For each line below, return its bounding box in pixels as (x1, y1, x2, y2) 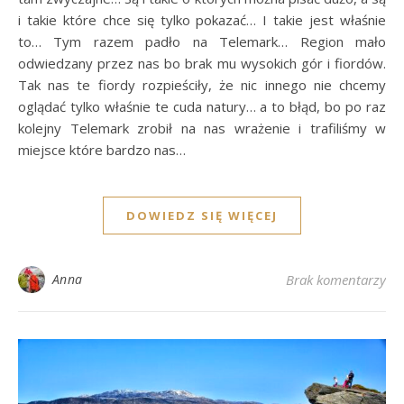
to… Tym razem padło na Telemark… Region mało (18, 32, 386, 51)
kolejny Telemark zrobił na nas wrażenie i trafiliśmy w (18, 119, 386, 138)
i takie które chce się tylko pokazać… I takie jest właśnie (18, 11, 386, 30)
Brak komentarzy (286, 271, 386, 289)
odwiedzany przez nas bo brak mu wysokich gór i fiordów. (18, 54, 386, 73)
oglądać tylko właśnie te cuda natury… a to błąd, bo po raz (18, 97, 386, 116)
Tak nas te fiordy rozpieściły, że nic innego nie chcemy (18, 76, 386, 95)
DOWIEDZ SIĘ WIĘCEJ (126, 207, 278, 225)
